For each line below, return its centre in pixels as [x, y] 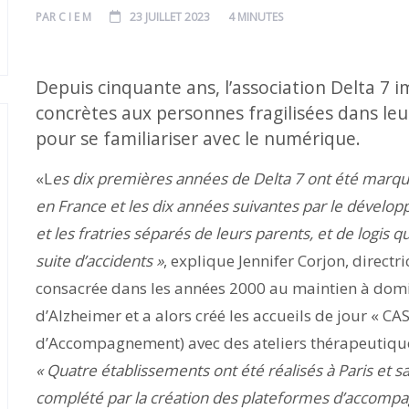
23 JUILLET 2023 [170, 17]
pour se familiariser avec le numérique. [198, 138]
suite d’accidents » [100, 261]
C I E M [75, 17]
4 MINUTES [256, 17]
